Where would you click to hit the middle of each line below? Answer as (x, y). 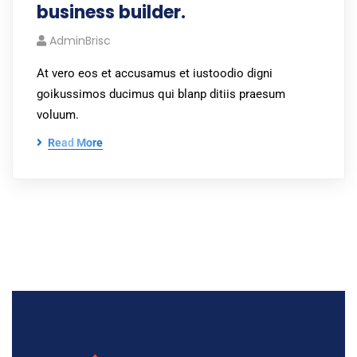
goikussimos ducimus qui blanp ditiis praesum (161, 94)
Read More (75, 143)
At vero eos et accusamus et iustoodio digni (155, 73)
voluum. (58, 115)
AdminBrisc (80, 41)
